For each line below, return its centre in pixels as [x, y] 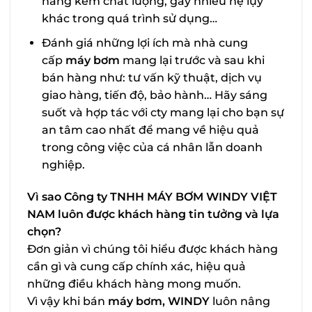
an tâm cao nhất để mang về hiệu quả [150, 130]
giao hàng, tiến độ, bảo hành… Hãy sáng [154, 95]
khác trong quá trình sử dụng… [129, 19]
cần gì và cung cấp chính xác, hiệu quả [136, 266]
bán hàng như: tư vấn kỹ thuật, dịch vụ [151, 77]
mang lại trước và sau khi [192, 60]
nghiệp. [63, 164]
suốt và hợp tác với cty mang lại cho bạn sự [163, 112]
